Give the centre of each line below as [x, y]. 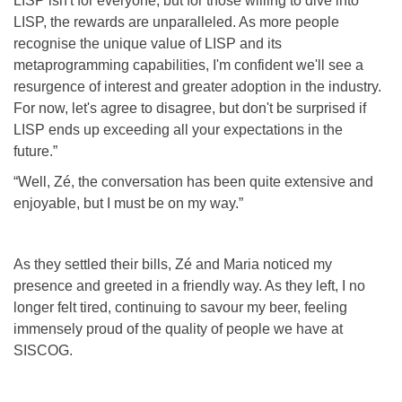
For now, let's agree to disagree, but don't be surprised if [190, 108]
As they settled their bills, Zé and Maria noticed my [173, 264]
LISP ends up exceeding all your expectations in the [178, 129]
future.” [35, 151]
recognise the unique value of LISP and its [148, 43]
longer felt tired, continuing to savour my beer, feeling [180, 307]
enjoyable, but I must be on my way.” [128, 203]
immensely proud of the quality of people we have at [178, 328]
